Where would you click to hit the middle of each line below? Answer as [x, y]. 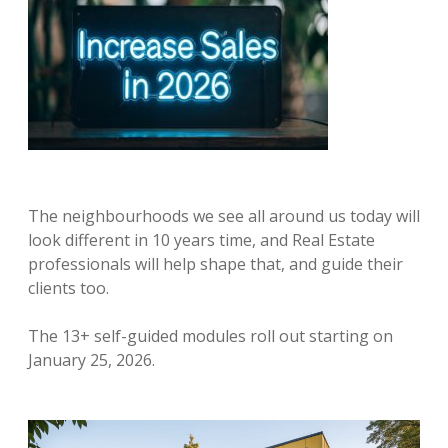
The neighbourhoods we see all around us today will [224, 215]
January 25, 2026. [91, 359]
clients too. [68, 287]
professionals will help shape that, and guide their [215, 263]
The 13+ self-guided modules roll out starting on [210, 335]
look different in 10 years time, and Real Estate [201, 239]
